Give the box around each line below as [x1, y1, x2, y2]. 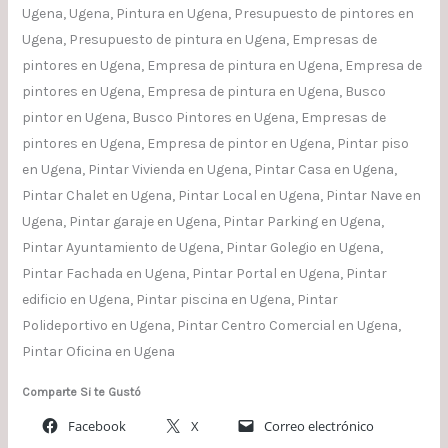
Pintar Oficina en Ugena [21, 343, 175, 361]
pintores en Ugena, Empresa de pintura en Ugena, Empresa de [21, 57, 422, 75]
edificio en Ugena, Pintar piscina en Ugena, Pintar [21, 291, 338, 309]
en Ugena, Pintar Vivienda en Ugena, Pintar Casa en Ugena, [21, 161, 397, 179]
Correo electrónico [263, 417, 374, 436]
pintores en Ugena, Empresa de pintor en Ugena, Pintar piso [21, 135, 409, 153]
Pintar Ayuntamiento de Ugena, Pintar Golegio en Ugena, [21, 239, 383, 257]
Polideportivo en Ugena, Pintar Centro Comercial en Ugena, [21, 317, 401, 335]
